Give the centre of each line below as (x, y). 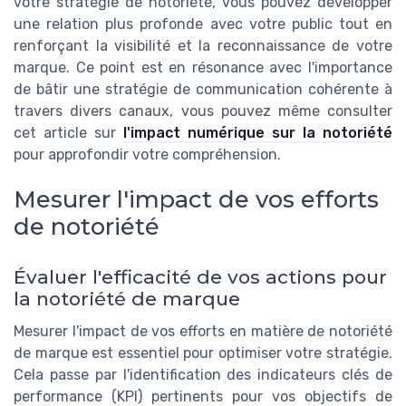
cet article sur (68, 133)
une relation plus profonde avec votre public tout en (203, 24)
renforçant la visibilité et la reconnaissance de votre (203, 46)
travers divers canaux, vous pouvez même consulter (203, 111)
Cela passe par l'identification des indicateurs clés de (203, 375)
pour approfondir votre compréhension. (147, 155)
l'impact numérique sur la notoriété (258, 133)
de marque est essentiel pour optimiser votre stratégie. (203, 353)
